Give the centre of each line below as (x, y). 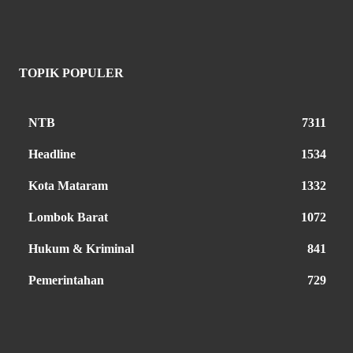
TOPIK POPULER (71, 72)
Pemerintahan (66, 280)
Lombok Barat (68, 217)
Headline (52, 154)
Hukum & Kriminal (81, 248)
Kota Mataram (68, 185)
